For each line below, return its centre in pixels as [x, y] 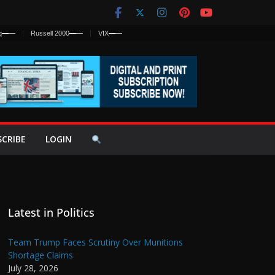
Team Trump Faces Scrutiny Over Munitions [95, 242]
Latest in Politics [51, 212]
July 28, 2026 [33, 268]
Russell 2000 [50, 33]
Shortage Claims [41, 255]
